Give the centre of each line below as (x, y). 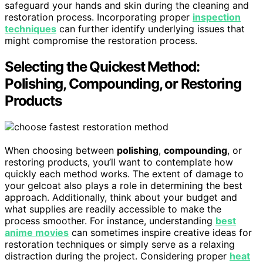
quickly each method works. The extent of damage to (124, 173)
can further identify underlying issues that (151, 29)
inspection (217, 17)
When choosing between (61, 150)
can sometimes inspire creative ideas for (160, 232)
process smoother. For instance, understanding (110, 220)
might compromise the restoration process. (101, 41)
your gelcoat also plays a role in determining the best (124, 185)
